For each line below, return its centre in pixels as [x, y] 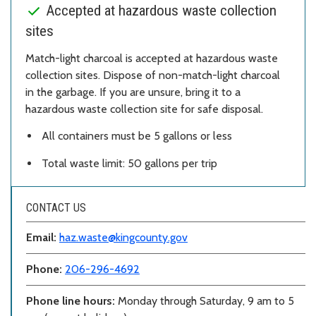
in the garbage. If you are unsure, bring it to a [133, 92]
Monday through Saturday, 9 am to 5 [206, 301]
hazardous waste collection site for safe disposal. [144, 109]
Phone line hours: [72, 301]
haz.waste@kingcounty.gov [123, 238]
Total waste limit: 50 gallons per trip [129, 164]
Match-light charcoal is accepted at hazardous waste [152, 58]
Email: [43, 238]
